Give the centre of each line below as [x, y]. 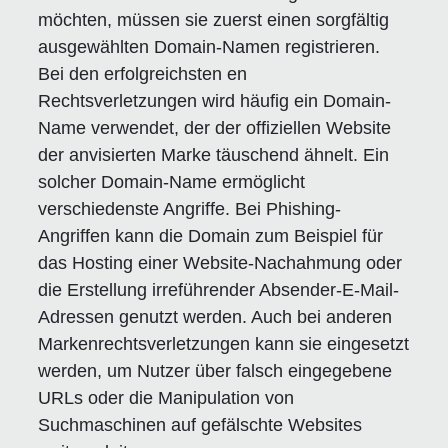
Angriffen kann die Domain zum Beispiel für [211, 236]
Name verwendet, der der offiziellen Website [215, 128]
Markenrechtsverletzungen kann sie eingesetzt [224, 344]
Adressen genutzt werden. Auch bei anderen [215, 317]
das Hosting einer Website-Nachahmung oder [220, 263]
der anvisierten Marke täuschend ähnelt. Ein [214, 155]
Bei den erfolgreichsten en [143, 74]
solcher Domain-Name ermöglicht [172, 182]
